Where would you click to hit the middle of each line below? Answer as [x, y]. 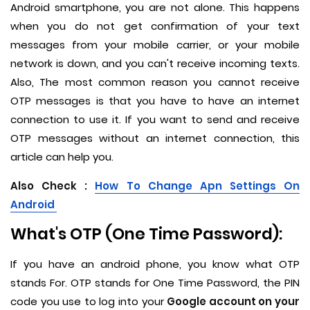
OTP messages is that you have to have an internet [155, 101]
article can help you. [62, 157]
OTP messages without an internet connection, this [155, 138]
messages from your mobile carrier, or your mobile [155, 45]
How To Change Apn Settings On [197, 186]
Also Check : [53, 186]
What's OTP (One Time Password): [146, 234]
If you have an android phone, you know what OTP [155, 264]
